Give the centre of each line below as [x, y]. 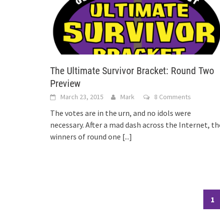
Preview [65, 83]
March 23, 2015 [82, 96]
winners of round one [86, 136]
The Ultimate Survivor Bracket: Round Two [132, 70]
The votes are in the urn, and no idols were [121, 113]
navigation [70, 209]
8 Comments [173, 96]
